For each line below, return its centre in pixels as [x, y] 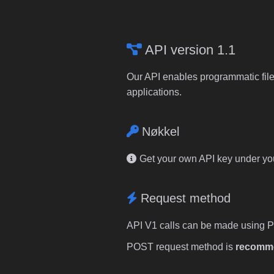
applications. [154, 92]
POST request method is [181, 247]
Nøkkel [161, 131]
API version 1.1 [190, 50]
